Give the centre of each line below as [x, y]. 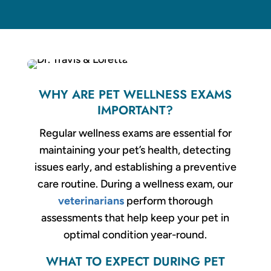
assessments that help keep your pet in [135, 217]
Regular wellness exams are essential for [135, 133]
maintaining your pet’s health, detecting [135, 150]
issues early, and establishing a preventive [135, 167]
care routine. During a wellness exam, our [135, 184]
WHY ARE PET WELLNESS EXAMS [135, 94]
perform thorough [168, 201]
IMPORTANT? [135, 110]
